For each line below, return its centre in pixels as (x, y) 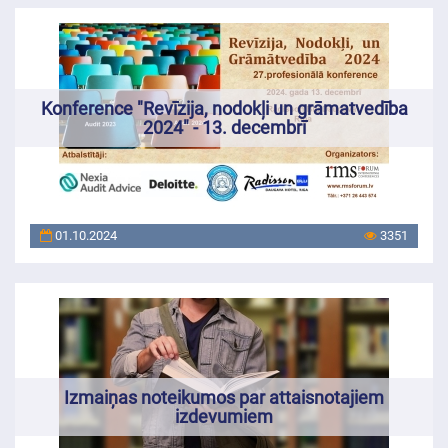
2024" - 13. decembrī (224, 127)
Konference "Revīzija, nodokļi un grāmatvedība (224, 108)
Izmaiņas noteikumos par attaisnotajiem (224, 397)
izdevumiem (224, 416)
